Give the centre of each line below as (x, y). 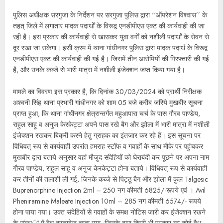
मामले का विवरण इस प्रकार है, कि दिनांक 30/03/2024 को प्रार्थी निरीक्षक (107, 92)
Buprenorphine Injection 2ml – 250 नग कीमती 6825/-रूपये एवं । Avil (109, 190)
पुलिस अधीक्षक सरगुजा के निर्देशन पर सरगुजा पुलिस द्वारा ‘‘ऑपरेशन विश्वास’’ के (110, 15)
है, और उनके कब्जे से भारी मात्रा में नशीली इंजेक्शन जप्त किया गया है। (100, 70)
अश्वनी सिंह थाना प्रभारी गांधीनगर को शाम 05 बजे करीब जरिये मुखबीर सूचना (108, 103)
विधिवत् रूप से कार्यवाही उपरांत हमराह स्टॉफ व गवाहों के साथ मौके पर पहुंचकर (108, 146)
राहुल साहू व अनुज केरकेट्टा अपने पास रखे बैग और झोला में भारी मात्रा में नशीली (111, 124)
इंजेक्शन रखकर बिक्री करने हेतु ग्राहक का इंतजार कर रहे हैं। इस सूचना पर (107, 135)
